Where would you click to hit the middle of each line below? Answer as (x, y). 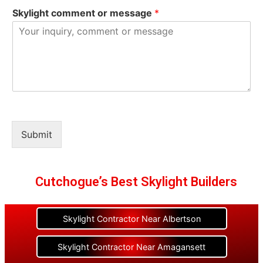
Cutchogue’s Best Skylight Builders (136, 182)
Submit (37, 134)
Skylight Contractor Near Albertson (131, 219)
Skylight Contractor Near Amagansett (131, 247)
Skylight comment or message (83, 13)
